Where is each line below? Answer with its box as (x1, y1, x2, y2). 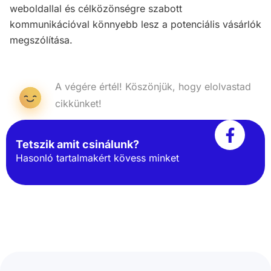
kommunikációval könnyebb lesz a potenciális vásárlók (10, 18, 261, 30)
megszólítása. (10, 33, 73, 46)
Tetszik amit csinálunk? (16, 138, 139, 151)
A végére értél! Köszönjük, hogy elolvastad (55, 80, 252, 93)
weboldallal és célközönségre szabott (10, 2, 182, 15)
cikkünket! (55, 97, 102, 110)
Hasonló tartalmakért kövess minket (16, 152, 179, 165)
